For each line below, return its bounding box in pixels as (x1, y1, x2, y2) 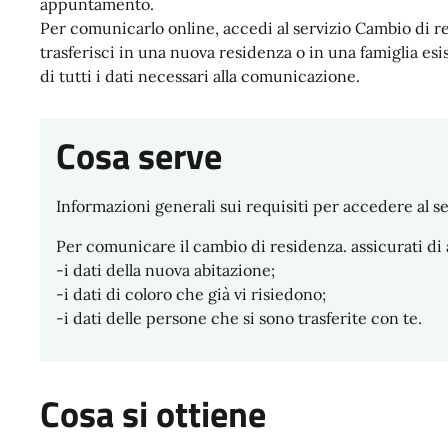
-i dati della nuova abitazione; (56, 260, 279, 281)
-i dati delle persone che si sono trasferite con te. (56, 308, 426, 329)
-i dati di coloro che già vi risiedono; (56, 284, 330, 305)
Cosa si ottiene (40, 387, 266, 442)
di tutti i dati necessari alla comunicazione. (40, 66, 364, 87)
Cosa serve (56, 129, 222, 184)
